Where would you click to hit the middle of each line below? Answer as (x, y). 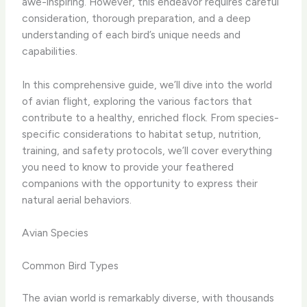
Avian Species (56, 233)
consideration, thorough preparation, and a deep (137, 18)
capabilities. (50, 51)
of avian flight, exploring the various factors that (137, 101)
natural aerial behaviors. (77, 199)
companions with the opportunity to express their (140, 183)
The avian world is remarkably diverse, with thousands (148, 297)
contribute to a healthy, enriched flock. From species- (151, 117)
